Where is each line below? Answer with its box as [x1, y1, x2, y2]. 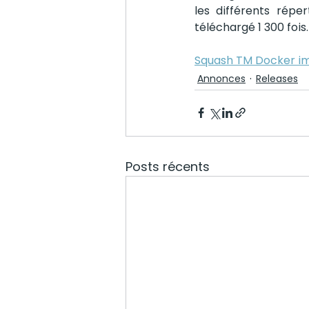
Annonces [197, 72, 246, 86]
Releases [256, 72, 298, 86]
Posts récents [126, 157, 210, 175]
